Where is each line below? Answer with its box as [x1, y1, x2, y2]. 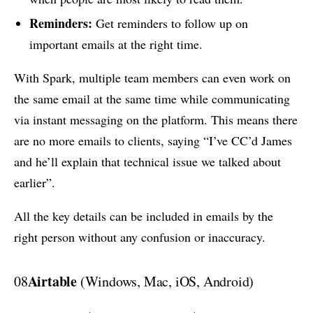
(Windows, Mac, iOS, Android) [77, 272, 254, 291]
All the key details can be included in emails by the [14, 208, 273, 225]
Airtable [27, 271, 78, 292]
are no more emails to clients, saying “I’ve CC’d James [14, 132, 292, 150]
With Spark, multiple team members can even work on [14, 69, 291, 87]
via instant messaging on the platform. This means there [14, 111, 298, 129]
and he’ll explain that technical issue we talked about [14, 153, 281, 170]
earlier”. [14, 174, 55, 191]
